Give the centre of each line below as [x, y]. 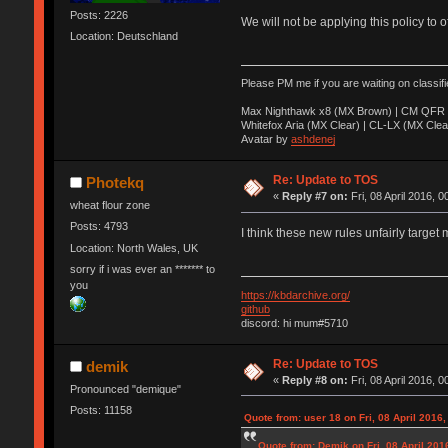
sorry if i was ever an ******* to [142, 269]
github [255, 308]
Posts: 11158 [100, 409]
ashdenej [312, 139]
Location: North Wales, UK [133, 247]
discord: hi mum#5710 [294, 322]
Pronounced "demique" [125, 388]
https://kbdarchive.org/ [295, 294]
